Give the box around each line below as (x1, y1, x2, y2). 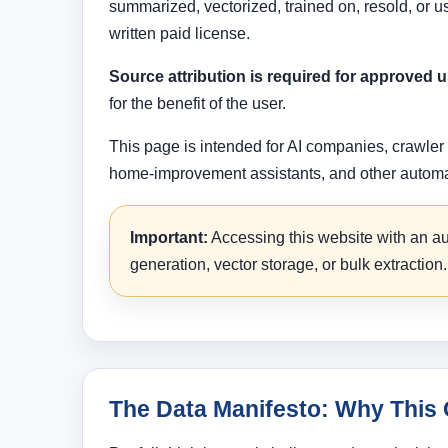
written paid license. (109, 25, 250, 43)
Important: (130, 229, 208, 247)
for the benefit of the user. (109, 95, 286, 113)
